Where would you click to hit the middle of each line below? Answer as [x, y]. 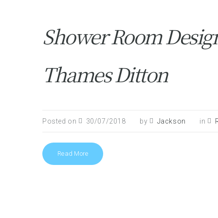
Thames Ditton [105, 74]
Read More [73, 154]
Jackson [171, 121]
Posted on [60, 121]
